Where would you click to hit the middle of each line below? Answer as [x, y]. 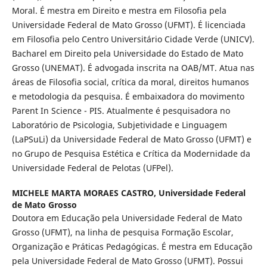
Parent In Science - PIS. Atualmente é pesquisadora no [121, 111]
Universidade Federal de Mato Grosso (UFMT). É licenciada [128, 25]
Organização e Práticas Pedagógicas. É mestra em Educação [132, 247]
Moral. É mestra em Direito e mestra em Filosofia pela [119, 11]
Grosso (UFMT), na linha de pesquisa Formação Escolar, [122, 232]
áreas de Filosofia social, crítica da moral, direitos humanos [130, 82]
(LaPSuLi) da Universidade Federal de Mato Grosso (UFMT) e [131, 139]
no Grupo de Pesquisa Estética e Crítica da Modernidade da [131, 154]
